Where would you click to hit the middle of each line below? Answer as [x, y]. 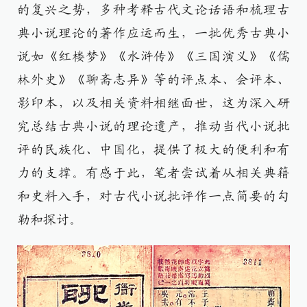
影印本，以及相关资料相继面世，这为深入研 [153, 103]
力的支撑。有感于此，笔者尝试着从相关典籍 [153, 173]
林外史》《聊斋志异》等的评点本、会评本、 [153, 80]
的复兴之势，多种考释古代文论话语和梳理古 [153, 10]
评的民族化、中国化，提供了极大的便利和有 [153, 150]
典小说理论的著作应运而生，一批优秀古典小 [153, 33]
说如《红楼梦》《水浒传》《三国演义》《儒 [153, 57]
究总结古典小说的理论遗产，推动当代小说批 [153, 126]
